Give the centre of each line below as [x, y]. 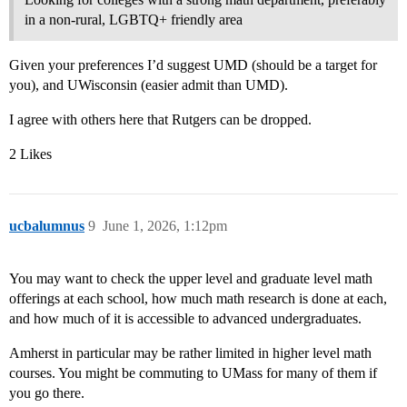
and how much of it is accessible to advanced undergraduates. [185, 318]
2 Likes [30, 154]
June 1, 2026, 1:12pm [165, 225]
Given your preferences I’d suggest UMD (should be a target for [193, 65]
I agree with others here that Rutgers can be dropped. [160, 119]
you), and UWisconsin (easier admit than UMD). [149, 84]
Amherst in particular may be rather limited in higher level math [190, 352]
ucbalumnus [47, 225]
